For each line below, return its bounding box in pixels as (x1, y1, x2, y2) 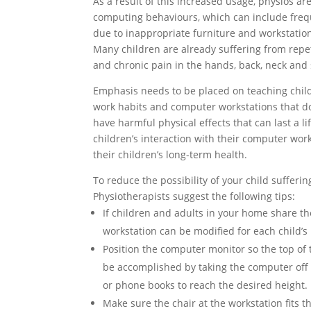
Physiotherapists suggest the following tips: (93, 190, 296, 203)
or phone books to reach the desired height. (103, 278, 308, 292)
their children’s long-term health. (93, 148, 248, 161)
